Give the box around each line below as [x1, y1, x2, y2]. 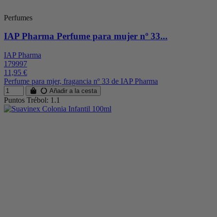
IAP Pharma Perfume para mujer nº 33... [4, 31, 168, 42]
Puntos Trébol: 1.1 [4, 95, 60, 104]
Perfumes [4, 13, 32, 22]
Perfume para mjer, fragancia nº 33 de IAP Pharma [4, 77, 158, 85]
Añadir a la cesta [47, 87, 97, 94]
